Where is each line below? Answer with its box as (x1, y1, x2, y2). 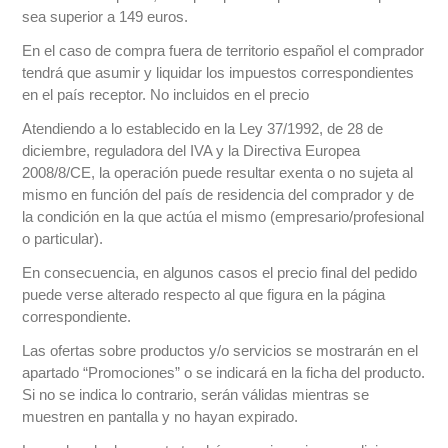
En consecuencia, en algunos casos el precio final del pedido (22, 264, 418, 282)
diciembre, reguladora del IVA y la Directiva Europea (22, 142, 361, 160)
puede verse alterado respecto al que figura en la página (22, 286, 386, 304)
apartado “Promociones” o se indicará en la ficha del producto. (22, 364, 426, 382)
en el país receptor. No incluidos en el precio (22, 86, 310, 104)
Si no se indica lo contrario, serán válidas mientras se (22, 386, 370, 404)
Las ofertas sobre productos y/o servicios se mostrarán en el (22, 342, 419, 360)
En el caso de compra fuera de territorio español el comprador (22, 42, 425, 60)
